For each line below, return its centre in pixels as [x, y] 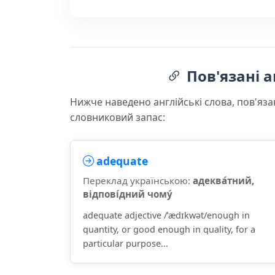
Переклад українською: [138, 180]
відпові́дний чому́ [128, 194]
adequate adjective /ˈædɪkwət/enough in [166, 215]
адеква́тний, [223, 180]
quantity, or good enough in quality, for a [169, 229]
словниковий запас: [118, 117]
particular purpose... [126, 243]
